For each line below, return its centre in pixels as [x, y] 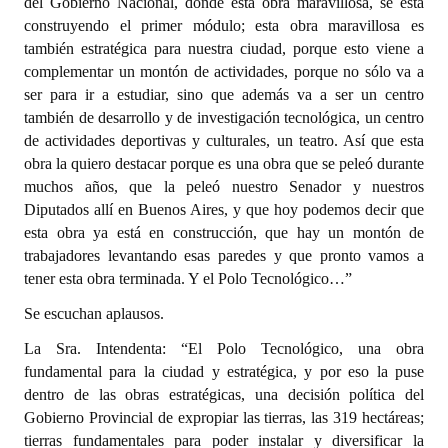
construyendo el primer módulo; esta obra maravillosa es [224, 25]
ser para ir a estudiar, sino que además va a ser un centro [224, 94]
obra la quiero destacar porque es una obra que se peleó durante [224, 163]
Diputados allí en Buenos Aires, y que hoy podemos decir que [224, 209]
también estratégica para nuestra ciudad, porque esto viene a [224, 48]
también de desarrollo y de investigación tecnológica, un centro [224, 117]
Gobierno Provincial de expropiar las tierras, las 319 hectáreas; [224, 417]
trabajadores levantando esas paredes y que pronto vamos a [224, 255]
